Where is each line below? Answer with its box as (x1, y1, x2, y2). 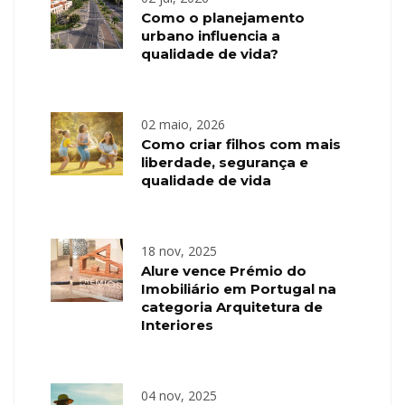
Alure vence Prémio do (141, 261, 306, 279)
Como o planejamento (141, 8, 305, 26)
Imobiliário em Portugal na (141, 279, 336, 297)
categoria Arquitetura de (141, 297, 323, 316)
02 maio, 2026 (141, 115, 225, 133)
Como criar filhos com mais (141, 135, 341, 153)
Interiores (141, 316, 213, 334)
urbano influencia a (141, 26, 280, 44)
